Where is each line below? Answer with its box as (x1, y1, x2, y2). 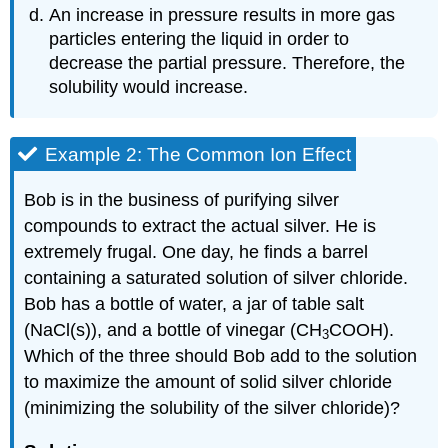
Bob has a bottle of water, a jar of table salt (24, 293, 365, 314)
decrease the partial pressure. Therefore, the (49, 53, 406, 74)
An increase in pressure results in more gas (49, 5, 396, 26)
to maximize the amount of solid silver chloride (24, 371, 393, 392)
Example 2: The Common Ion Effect (45, 144, 352, 166)
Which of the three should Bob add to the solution (24, 345, 418, 366)
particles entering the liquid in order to (49, 29, 350, 50)
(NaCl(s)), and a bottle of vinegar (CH (24, 319, 323, 340)
